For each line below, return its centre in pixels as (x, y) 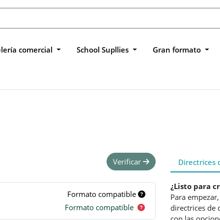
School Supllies (103, 50)
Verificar (128, 162)
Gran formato (178, 50)
